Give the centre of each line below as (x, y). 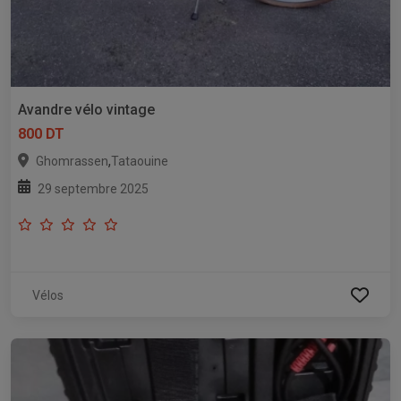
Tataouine (140, 162)
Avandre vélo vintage (86, 110)
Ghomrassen (72, 162)
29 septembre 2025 (93, 189)
